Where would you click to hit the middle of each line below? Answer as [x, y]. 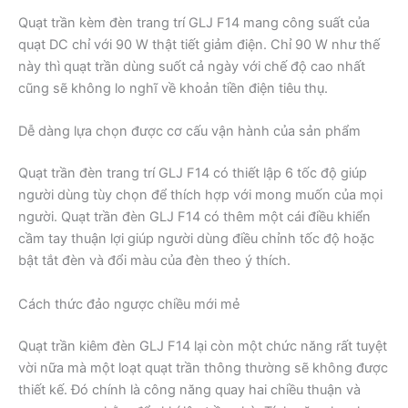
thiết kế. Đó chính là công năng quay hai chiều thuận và [189, 389]
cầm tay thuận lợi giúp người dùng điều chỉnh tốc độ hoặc [196, 239]
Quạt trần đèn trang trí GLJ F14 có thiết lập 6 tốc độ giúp [193, 173]
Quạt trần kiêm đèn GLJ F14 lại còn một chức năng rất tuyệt [203, 346]
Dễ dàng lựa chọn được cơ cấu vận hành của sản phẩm [189, 132]
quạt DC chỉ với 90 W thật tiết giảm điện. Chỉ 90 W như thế [199, 45]
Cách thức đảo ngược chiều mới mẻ [129, 304]
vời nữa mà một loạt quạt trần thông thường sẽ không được [203, 367]
